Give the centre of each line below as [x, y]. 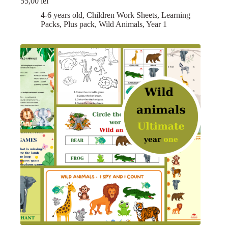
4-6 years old [62, 15]
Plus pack [79, 24]
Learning [176, 15]
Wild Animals [121, 24]
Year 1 [156, 24]
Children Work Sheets [122, 15]
